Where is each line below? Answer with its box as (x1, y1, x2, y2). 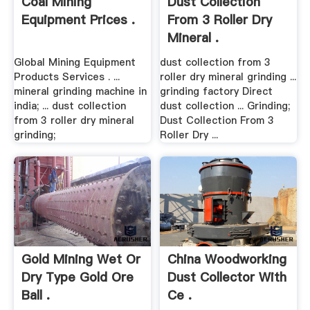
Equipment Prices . (21, 11, 135, 29)
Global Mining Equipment (13, 55, 136, 69)
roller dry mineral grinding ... (160, 69, 297, 84)
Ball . (21, 286, 50, 304)
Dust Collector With (167, 268, 287, 286)
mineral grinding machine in (13, 84, 147, 98)
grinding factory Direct (160, 84, 273, 98)
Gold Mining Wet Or (21, 250, 140, 268)
